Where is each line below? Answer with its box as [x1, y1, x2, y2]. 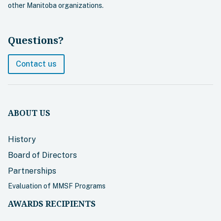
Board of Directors [8, 150, 77, 160]
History [8, 135, 36, 145]
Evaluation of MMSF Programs [8, 182, 106, 190]
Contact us [16, 59, 57, 69]
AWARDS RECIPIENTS [8, 198, 96, 210]
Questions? [8, 34, 64, 47]
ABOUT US [8, 108, 50, 119]
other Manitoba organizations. [8, 1, 104, 10]
